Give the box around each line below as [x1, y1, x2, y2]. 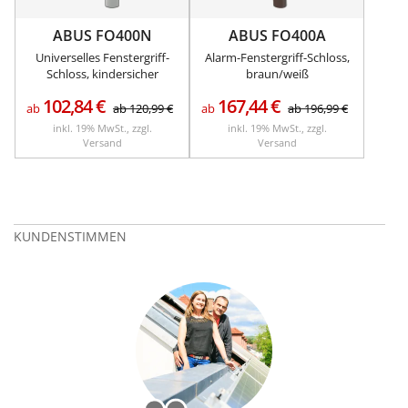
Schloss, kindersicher [46, 65, 158, 82]
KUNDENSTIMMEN [14, 227, 127, 245]
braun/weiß [245, 65, 309, 82]
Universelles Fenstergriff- [35, 48, 169, 66]
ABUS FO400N [52, 25, 152, 46]
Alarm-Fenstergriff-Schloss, [204, 48, 350, 66]
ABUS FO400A [228, 25, 326, 46]
